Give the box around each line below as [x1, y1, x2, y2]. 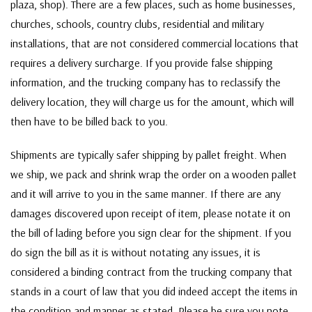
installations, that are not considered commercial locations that [10, 36, 299, 51]
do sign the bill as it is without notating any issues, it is [10, 245, 260, 260]
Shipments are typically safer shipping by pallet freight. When [10, 148, 286, 162]
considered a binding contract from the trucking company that [10, 265, 292, 279]
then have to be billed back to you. [10, 114, 168, 129]
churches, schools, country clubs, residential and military [10, 17, 264, 31]
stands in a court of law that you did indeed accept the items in [10, 284, 297, 299]
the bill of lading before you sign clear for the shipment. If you [10, 226, 291, 240]
